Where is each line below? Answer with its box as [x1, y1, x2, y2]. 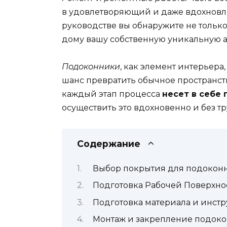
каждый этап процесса [62, 89, 162, 99]
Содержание [77, 138, 140, 149]
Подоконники [62, 62, 120, 72]
